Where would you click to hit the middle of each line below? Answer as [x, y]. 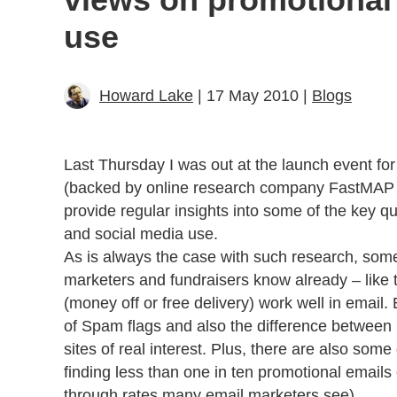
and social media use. [141, 234]
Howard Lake [146, 95]
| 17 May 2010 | [253, 95]
